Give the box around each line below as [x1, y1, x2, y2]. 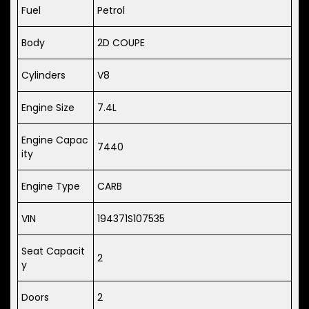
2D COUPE [97, 36, 145, 50]
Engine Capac [21, 133, 88, 148]
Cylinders [21, 68, 66, 83]
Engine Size [21, 101, 74, 115]
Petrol [97, 3, 125, 18]
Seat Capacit [21, 244, 85, 259]
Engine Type [21, 179, 80, 194]
